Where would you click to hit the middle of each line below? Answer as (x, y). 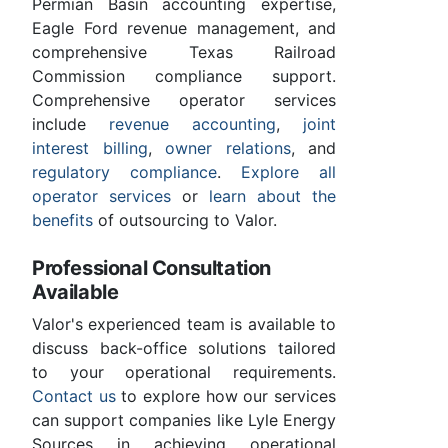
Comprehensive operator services (184, 99)
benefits (62, 219)
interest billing (90, 147)
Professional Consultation (152, 267)
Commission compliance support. (184, 75)
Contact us (74, 395)
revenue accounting (192, 123)
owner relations (228, 147)
